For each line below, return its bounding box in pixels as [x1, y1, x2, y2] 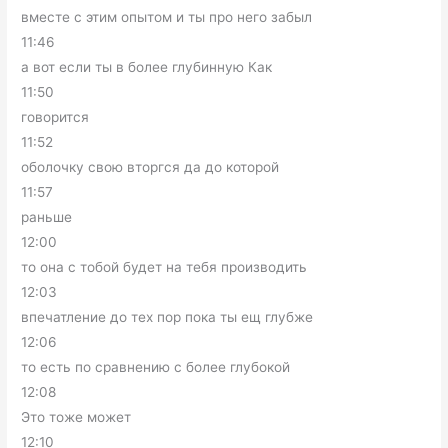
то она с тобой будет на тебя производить [21, 259, 308, 275]
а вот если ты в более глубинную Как [21, 59, 273, 75]
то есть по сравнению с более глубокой [21, 359, 291, 375]
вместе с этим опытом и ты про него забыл [21, 9, 313, 25]
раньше [21, 209, 73, 225]
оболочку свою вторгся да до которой [21, 159, 280, 175]
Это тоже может [21, 409, 132, 425]
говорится [21, 109, 90, 125]
